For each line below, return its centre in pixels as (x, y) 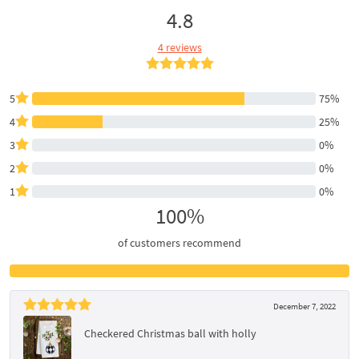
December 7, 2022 (305, 306)
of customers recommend (179, 242)
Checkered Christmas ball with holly (170, 333)
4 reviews (179, 47)
